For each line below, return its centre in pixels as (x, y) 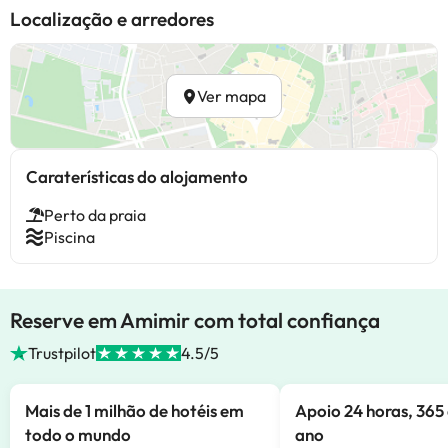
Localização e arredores (112, 19)
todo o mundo (78, 434)
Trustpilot (62, 353)
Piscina (69, 237)
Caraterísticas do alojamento (137, 176)
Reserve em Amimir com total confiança (195, 320)
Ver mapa (231, 96)
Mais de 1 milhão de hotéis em (134, 410)
